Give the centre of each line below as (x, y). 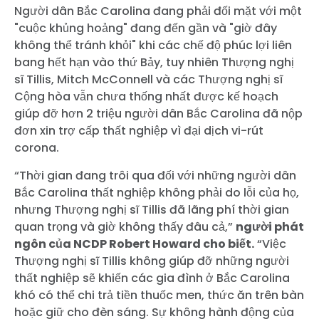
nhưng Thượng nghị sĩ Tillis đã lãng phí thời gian (152, 209)
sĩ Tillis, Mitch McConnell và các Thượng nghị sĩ (148, 79)
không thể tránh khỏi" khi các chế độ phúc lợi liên (153, 45)
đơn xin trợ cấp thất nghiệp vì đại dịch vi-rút (139, 130)
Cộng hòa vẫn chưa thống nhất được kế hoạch (146, 96)
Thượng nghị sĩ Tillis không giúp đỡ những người (152, 261)
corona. (37, 147)
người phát (270, 226)
